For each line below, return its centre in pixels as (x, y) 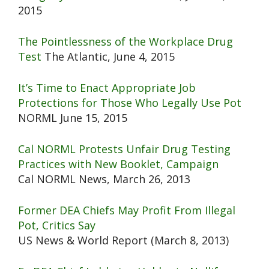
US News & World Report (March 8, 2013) (123, 240)
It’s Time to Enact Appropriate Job (107, 88)
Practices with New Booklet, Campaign (118, 164)
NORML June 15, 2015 (73, 118)
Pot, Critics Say (57, 225)
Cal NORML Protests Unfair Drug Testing (124, 149)
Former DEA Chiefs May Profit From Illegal (127, 210)
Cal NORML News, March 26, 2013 (104, 179)
